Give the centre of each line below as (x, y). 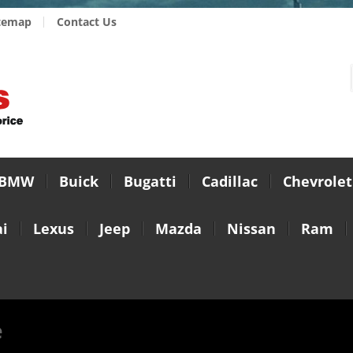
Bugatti (150, 181)
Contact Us (87, 22)
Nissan (251, 229)
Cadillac (230, 181)
